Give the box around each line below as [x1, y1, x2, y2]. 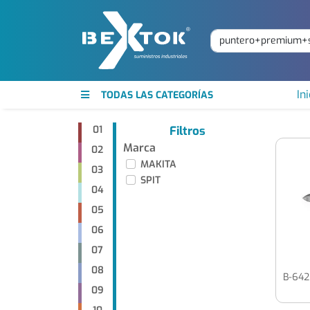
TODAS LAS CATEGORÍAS [101, 89, 213, 102]
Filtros [170, 123, 206, 140]
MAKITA [140, 158, 176, 172]
